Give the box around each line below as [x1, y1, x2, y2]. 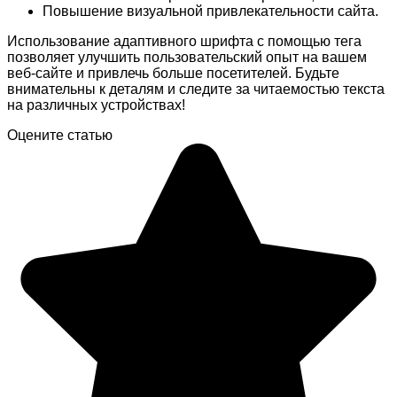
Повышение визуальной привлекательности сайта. [43, 3, 378, 19]
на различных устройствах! [7, 97, 185, 113]
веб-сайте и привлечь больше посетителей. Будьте [7, 65, 339, 81]
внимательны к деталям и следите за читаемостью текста [7, 81, 385, 97]
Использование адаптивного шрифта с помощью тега [7, 33, 362, 49]
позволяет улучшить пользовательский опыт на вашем [7, 49, 367, 65]
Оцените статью [7, 127, 113, 143]
